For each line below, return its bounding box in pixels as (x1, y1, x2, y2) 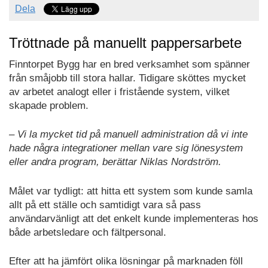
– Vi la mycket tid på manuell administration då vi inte (9, 129, 248, 141)
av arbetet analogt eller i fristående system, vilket (9, 86, 230, 98)
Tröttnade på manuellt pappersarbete (9, 34, 242, 51)
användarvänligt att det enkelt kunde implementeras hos (9, 212, 258, 224)
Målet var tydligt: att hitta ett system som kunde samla (9, 185, 252, 197)
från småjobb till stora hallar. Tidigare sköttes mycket (9, 72, 246, 84)
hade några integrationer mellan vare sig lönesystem (9, 142, 243, 154)
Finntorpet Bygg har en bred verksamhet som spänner (9, 58, 250, 70)
